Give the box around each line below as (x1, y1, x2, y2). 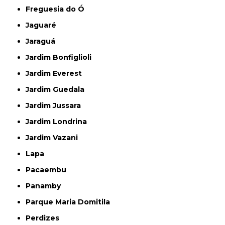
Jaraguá (29, 37, 56, 46)
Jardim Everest (29, 69, 82, 78)
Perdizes (31, 213, 60, 223)
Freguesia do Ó (30, 5, 85, 14)
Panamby (31, 181, 61, 191)
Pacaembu (31, 165, 67, 175)
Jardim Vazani (29, 133, 78, 143)
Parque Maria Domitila (31, 197, 110, 207)
